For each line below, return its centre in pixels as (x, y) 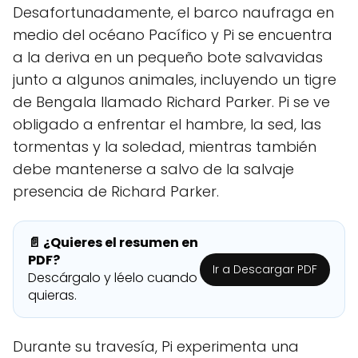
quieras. (52, 296)
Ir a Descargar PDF (265, 269)
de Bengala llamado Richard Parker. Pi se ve (171, 102)
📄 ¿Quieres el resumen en (113, 243)
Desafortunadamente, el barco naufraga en (173, 13)
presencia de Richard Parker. (116, 192)
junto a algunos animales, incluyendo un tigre (175, 80)
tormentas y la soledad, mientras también (165, 147)
